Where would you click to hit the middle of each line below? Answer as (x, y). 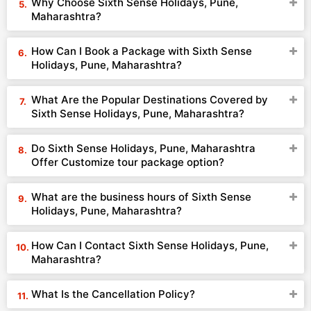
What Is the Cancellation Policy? (113, 294)
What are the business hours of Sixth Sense (141, 197)
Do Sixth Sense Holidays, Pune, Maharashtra (143, 148)
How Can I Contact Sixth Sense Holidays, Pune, (150, 245)
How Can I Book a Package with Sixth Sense (142, 51)
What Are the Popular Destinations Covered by (150, 100)
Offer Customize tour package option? (128, 162)
